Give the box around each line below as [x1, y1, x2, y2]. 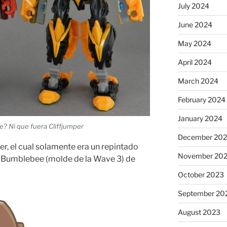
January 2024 [177, 114, 222, 123]
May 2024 [177, 39, 211, 48]
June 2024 [177, 20, 212, 29]
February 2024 [177, 95, 225, 104]
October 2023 [177, 170, 224, 179]
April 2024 [177, 58, 212, 67]
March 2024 [177, 77, 218, 86]
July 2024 [177, 2, 209, 11]
